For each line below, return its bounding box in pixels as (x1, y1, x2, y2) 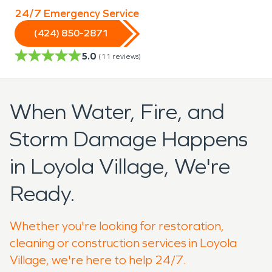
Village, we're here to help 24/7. (10, 252, 186, 267)
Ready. (10, 180, 75, 207)
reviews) (112, 52, 141, 61)
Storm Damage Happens (10, 126, 248, 152)
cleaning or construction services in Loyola (10, 235, 237, 250)
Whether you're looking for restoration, (10, 218, 224, 233)
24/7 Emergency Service (15, 6, 139, 20)
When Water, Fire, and (10, 98, 225, 125)
